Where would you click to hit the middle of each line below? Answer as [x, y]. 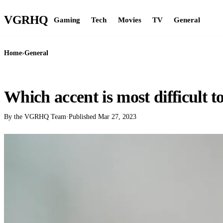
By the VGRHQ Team [35, 117]
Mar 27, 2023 [117, 117]
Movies [129, 19]
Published [83, 117]
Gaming [67, 19]
